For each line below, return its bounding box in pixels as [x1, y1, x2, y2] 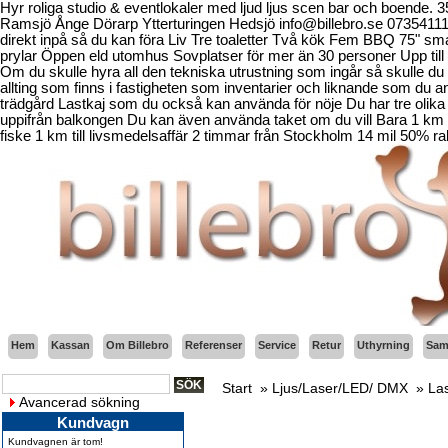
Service [258, 339, 296, 351]
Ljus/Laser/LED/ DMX [272, 380, 408, 396]
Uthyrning [357, 339, 410, 351]
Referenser [185, 339, 242, 351]
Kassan [51, 339, 90, 351]
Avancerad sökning [19, 394, 140, 410]
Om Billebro [106, 339, 169, 351]
